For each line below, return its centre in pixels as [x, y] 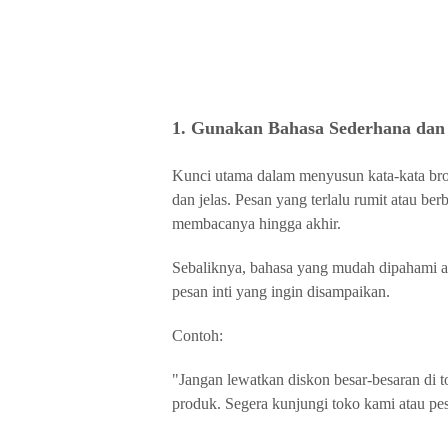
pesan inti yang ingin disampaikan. [281, 291]
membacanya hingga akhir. [256, 223]
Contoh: [197, 335]
